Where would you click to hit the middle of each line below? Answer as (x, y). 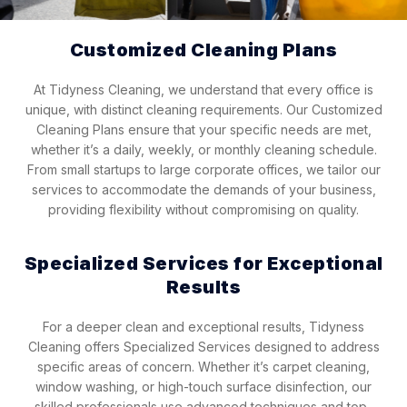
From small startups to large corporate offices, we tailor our (203, 170)
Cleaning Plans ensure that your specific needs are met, (203, 130)
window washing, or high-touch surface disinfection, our (203, 386)
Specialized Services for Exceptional (203, 263)
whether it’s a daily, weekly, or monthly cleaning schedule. (203, 150)
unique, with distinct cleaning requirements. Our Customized (203, 110)
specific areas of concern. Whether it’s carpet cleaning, (203, 366)
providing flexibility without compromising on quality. (203, 210)
